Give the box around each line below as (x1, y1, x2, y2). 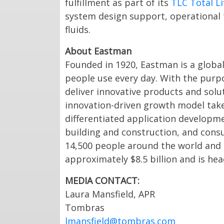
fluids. (65, 23, 90, 36)
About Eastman (65, 45, 131, 57)
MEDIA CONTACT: (65, 174, 139, 187)
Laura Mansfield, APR (65, 188, 155, 200)
